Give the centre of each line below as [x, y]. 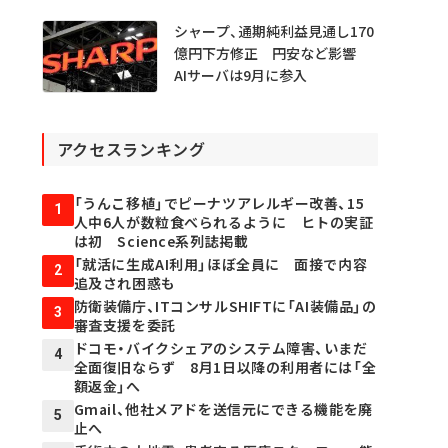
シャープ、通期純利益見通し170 [273, 30]
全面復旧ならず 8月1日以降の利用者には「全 [225, 366]
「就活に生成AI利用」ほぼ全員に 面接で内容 [220, 263]
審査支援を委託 [124, 324]
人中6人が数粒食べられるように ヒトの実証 [223, 221]
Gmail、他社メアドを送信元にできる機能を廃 [223, 408]
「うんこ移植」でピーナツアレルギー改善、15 [219, 202]
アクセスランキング [131, 148]
